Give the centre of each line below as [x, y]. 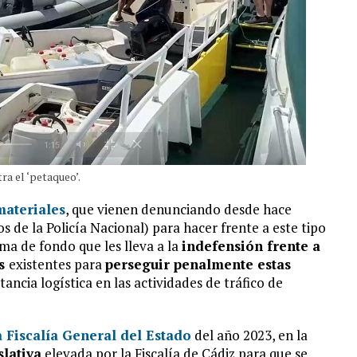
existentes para [57, 264]
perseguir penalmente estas [198, 264]
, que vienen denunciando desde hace [178, 209]
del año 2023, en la [249, 335]
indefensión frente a [251, 246]
